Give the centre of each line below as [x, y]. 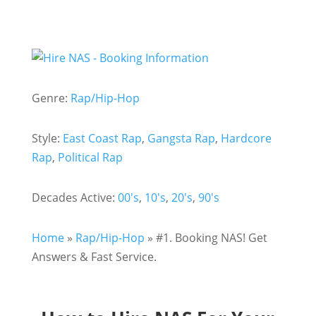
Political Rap [90, 157]
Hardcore [246, 138]
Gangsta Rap [181, 138]
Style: [47, 138]
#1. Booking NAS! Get [211, 238]
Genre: [51, 98]
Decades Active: [74, 197]
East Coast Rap [102, 138]
